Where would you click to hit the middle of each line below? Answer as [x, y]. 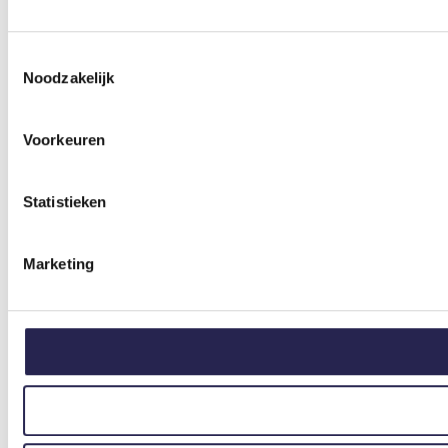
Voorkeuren [64, 140]
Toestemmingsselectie [81, 58]
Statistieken [65, 202]
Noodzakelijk [69, 78]
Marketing [58, 264]
